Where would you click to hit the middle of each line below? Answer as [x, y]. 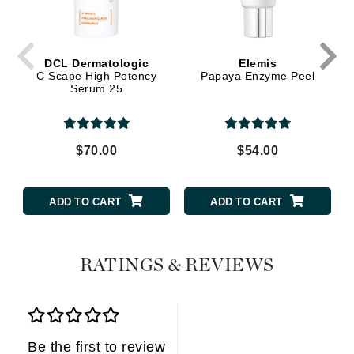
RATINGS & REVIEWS [177, 266]
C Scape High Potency [96, 75]
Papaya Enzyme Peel [258, 75]
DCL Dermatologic [96, 63]
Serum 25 [96, 88]
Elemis [258, 63]
